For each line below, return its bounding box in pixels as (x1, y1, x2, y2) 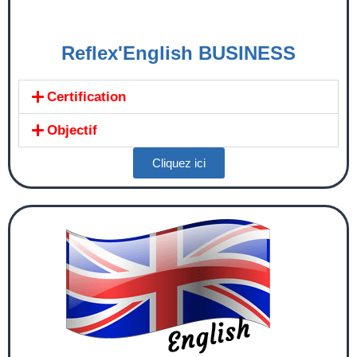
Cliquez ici (151, 155, 206, 170)
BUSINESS (193, 41, 296, 64)
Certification (47, 88, 127, 104)
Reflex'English (61, 41, 193, 64)
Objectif (47, 122, 98, 138)
